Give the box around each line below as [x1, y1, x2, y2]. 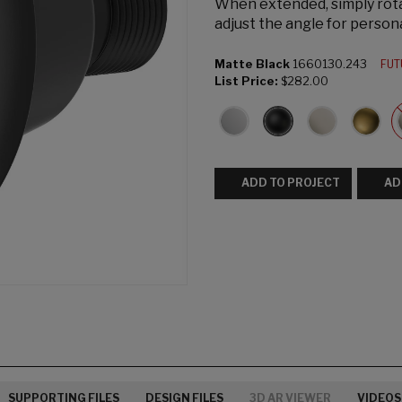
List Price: [214, 74, 278, 88]
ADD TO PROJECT [241, 176, 340, 190]
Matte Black [214, 57, 290, 71]
